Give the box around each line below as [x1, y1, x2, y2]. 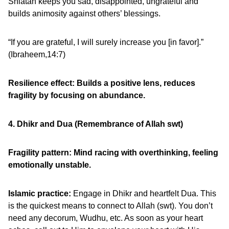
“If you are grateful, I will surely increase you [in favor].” [8, 38, 203, 47]
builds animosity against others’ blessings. [8, 9, 161, 18]
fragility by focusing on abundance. [8, 91, 145, 100]
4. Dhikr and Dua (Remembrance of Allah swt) [8, 120, 183, 128]
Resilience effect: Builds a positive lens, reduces [8, 79, 195, 87]
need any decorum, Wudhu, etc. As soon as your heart [8, 214, 203, 222]
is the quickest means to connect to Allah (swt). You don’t [8, 201, 213, 210]
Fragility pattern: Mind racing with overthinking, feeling [8, 148, 218, 157]
